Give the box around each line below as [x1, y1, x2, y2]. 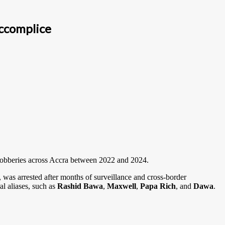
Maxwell [107, 181, 136, 190]
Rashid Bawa [57, 181, 103, 190]
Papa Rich [140, 181, 176, 190]
